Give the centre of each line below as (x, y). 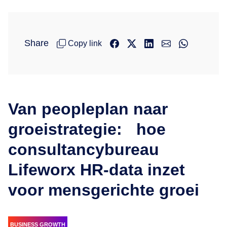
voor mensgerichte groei (104, 190)
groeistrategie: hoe (87, 129)
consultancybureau (84, 150)
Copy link (85, 43)
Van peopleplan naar (88, 109)
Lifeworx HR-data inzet (97, 170)
